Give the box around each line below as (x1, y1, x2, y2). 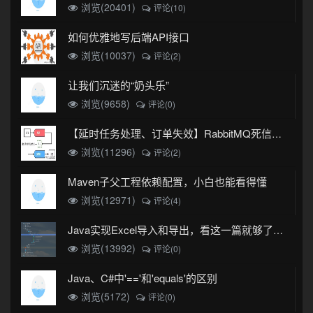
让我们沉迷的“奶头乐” (68, 77, 170, 92)
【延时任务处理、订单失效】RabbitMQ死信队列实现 (272, 126, 282, 140)
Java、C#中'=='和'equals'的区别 (68, 270, 218, 285)
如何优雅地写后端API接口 (68, 29, 190, 44)
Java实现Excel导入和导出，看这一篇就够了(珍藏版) (273, 222, 284, 237)
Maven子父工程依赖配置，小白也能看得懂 (68, 173, 268, 189)
